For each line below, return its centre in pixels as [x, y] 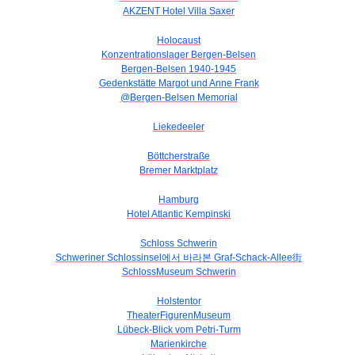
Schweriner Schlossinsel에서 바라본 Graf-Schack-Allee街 [179, 258]
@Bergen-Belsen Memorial [179, 97]
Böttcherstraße [179, 156]
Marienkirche [179, 344]
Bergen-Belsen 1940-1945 [179, 69]
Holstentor [179, 301]
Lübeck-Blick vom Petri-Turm [179, 330]
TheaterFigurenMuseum [179, 315]
